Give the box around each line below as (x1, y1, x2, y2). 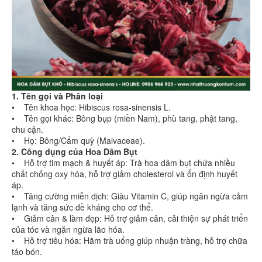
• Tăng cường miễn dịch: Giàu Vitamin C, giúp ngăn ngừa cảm (12, 190, 248, 202)
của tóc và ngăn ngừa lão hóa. (12, 223, 125, 236)
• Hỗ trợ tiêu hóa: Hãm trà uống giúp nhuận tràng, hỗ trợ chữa (12, 235, 247, 247)
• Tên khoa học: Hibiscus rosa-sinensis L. (12, 101, 171, 113)
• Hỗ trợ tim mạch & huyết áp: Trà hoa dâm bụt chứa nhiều (12, 157, 235, 169)
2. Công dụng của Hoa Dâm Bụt (12, 146, 137, 158)
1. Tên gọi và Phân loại (12, 90, 103, 102)
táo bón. (12, 246, 44, 258)
